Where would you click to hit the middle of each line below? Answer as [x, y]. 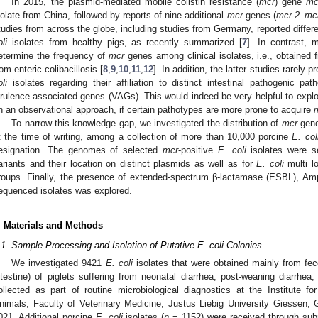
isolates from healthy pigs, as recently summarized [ [125, 42]
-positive [198, 150]
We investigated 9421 [59, 263]
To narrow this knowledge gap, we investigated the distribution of [147, 123]
